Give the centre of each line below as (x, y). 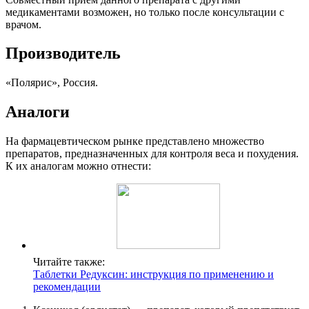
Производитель (63, 53)
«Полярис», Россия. (52, 83)
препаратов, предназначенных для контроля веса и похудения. (152, 154)
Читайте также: (69, 262)
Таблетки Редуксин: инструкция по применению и (153, 275)
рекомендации (67, 287)
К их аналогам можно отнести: (78, 166)
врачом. (23, 24)
